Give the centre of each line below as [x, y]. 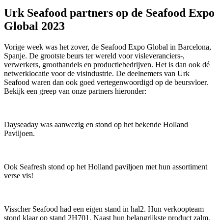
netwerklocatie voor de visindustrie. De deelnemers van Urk [97, 73]
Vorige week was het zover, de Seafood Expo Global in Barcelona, [108, 47]
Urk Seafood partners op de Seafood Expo [109, 13]
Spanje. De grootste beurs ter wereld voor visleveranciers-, [94, 55]
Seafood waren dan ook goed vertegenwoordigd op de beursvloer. [106, 82]
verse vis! [19, 175]
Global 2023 [34, 26]
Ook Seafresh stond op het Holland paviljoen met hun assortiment [106, 166]
